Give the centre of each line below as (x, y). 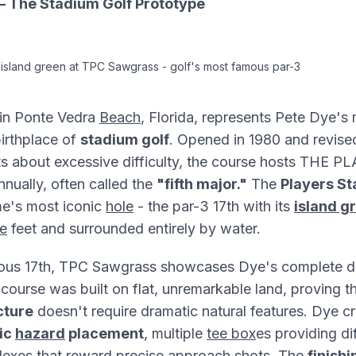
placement (104, 333)
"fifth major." (202, 184)
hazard (40, 333)
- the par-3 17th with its (214, 206)
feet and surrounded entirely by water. (134, 228)
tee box (231, 333)
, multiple (175, 333)
